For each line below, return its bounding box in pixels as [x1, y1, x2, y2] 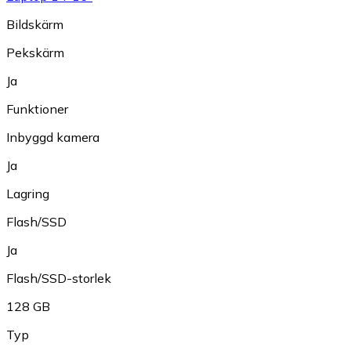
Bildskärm [6, 16, 63, 33]
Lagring [6, 186, 49, 202]
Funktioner [6, 101, 68, 118]
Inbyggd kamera [6, 129, 100, 146]
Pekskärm [6, 45, 64, 61]
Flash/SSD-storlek [6, 270, 111, 287]
